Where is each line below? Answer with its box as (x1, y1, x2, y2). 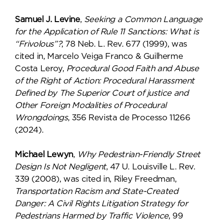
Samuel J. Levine (15, 15, 80, 24)
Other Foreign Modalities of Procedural (15, 101, 166, 110)
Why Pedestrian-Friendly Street (77, 150, 201, 159)
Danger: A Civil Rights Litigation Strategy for (15, 199, 188, 208)
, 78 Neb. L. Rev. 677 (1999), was (61, 39, 188, 49)
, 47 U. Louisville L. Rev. (106, 162, 195, 171)
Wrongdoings (15, 113, 68, 122)
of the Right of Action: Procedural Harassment (15, 76, 195, 85)
